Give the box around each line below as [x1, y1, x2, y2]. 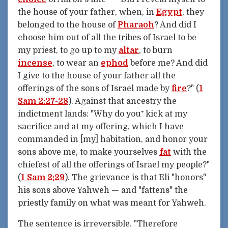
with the [171, 148, 207, 157]
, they [182, 8, 204, 17]
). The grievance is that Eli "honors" [65, 173, 206, 183]
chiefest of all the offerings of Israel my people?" [18, 160, 210, 170]
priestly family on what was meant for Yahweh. [18, 198, 206, 208]
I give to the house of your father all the [18, 71, 176, 81]
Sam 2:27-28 [18, 97, 68, 106]
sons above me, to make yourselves [18, 148, 159, 157]
